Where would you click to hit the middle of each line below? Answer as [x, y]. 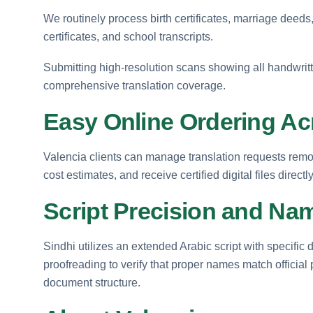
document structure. [92, 282]
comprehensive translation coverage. [134, 85]
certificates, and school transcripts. [128, 36]
